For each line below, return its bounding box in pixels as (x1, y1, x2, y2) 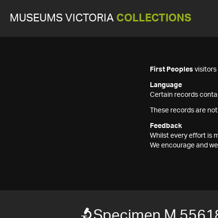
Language (150, 82, 182, 89)
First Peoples (150, 66, 193, 73)
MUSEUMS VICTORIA (10, 13, 116, 23)
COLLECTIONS (116, 13, 191, 23)
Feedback (150, 123, 182, 129)
